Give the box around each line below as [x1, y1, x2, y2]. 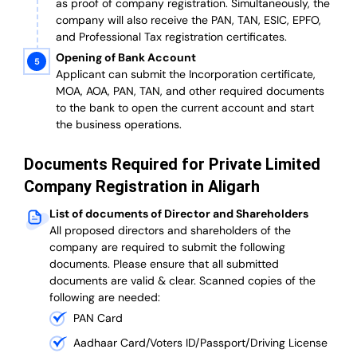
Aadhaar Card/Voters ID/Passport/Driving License [73, 335, 328, 351]
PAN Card [73, 311, 123, 326]
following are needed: [49, 290, 160, 305]
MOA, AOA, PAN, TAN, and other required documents [56, 84, 324, 99]
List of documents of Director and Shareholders [49, 206, 308, 222]
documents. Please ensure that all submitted [49, 257, 279, 272]
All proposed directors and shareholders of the [49, 223, 291, 238]
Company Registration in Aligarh [24, 177, 260, 197]
